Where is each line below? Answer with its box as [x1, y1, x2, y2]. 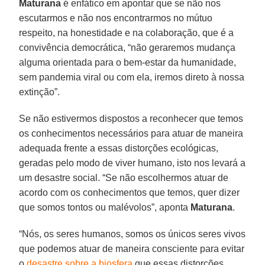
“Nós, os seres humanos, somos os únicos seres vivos [19, 228, 246, 239]
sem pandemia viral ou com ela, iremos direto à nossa [19, 72, 245, 82]
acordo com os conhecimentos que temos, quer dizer [19, 187, 240, 198]
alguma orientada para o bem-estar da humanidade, [19, 57, 237, 67]
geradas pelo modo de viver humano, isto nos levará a [19, 157, 246, 168]
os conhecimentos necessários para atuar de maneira [19, 128, 244, 138]
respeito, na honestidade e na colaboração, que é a [19, 27, 234, 38]
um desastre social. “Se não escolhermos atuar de [19, 172, 229, 183]
